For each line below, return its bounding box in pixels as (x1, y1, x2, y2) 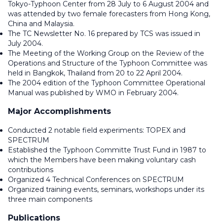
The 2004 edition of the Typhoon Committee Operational (8, 78, 205, 87)
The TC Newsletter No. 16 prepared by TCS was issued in (8, 29, 200, 38)
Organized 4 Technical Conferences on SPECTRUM (8, 175, 184, 184)
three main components (8, 195, 92, 204)
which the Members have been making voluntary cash (8, 155, 196, 164)
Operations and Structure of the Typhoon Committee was (8, 59, 207, 68)
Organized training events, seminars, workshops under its (8, 185, 204, 194)
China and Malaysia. (8, 19, 74, 28)
